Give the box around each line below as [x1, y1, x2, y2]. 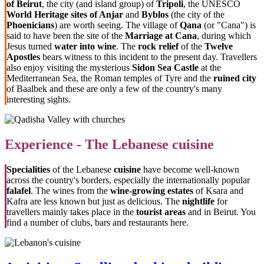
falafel [6, 185, 31, 196]
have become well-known [141, 164, 239, 174]
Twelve [202, 41, 233, 51]
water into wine [54, 41, 116, 51]
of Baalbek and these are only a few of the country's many [6, 83, 222, 94]
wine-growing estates [110, 185, 193, 196]
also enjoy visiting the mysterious [6, 62, 132, 72]
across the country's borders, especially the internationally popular [6, 174, 250, 185]
